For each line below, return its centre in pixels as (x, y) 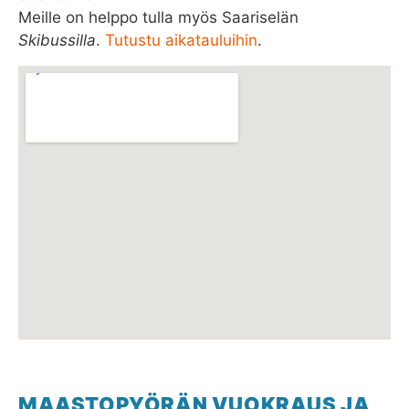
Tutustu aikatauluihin (181, 40)
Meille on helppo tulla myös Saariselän (158, 17)
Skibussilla (57, 40)
